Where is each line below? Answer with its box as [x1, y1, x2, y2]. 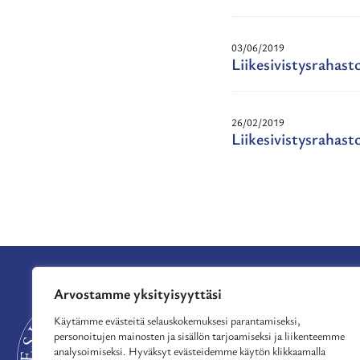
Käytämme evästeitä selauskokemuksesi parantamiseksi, [54, 313, 301, 328]
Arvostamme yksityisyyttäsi [54, 284, 222, 303]
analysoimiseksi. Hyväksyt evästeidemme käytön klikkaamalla [54, 343, 325, 358]
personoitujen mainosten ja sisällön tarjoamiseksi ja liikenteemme [54, 328, 345, 343]
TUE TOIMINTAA [228, 311, 340, 329]
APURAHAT [228, 293, 306, 312]
